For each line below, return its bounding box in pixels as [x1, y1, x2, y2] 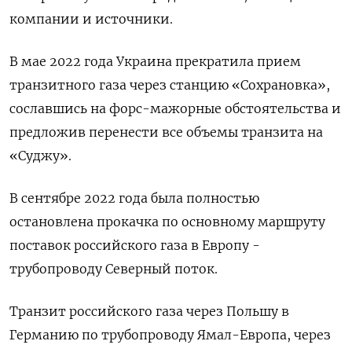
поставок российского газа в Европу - [9, 237, 260, 254]
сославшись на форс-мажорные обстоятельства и [9, 101, 341, 117]
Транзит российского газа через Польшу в [9, 303, 289, 320]
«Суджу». [9, 148, 71, 164]
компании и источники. [9, 11, 173, 27]
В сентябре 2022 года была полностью [9, 190, 259, 207]
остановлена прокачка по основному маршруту [9, 214, 325, 230]
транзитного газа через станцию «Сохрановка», [9, 77, 330, 93]
